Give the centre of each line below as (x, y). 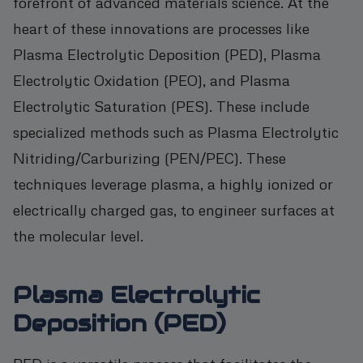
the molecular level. (78, 235)
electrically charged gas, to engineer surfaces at (174, 209)
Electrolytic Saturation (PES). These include (161, 105)
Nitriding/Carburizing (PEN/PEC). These (149, 157)
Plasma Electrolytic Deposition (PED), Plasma (167, 53)
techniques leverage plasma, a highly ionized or (173, 183)
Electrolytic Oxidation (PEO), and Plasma (152, 79)
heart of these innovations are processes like (161, 28)
